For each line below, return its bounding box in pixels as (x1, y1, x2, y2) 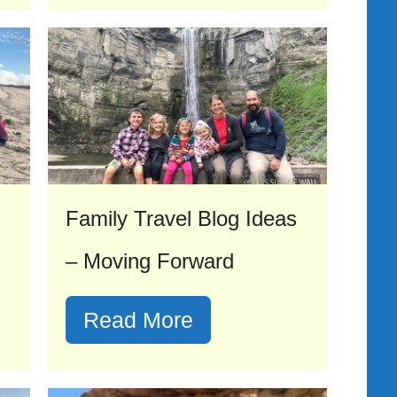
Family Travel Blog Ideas (66, 206, 297, 231)
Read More (83, 307, 193, 333)
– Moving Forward (66, 249, 234, 274)
